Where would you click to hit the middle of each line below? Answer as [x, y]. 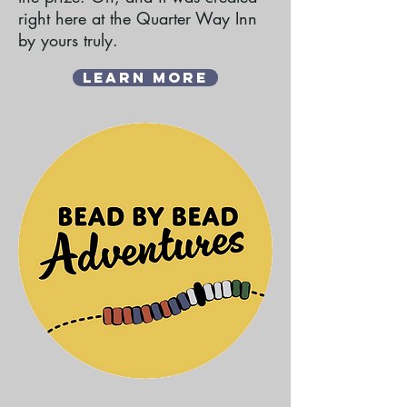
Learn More [145, 77]
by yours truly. [68, 40]
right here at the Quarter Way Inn [138, 18]
